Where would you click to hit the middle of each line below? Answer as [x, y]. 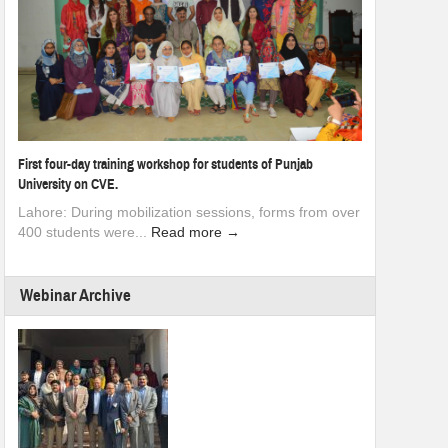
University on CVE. [68, 184]
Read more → [195, 231]
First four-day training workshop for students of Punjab [165, 164]
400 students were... [84, 231]
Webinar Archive [75, 295]
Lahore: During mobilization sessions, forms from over [189, 211]
